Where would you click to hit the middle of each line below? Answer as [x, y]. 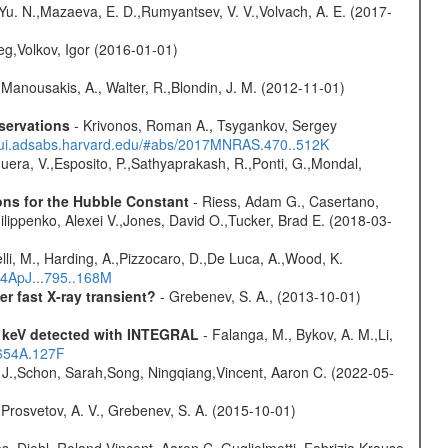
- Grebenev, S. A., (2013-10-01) [258, 295]
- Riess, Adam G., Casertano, [283, 200]
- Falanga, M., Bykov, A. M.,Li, [295, 333]
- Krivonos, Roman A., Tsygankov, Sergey [203, 124]
